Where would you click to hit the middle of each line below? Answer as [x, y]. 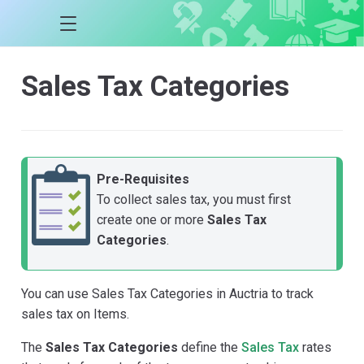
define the [210, 347]
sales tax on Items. [75, 314]
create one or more [152, 219]
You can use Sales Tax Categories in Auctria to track [167, 293]
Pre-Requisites [143, 179]
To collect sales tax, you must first [194, 199]
